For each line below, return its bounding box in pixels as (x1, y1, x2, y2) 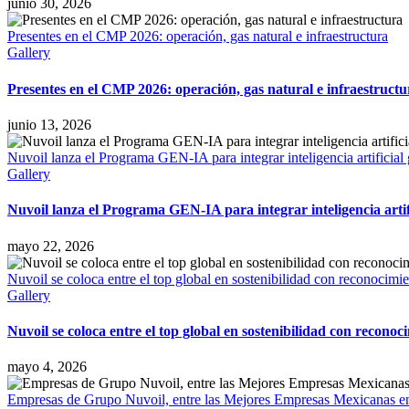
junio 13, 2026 (7, 117, 91, 132)
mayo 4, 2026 (7, 359, 87, 375)
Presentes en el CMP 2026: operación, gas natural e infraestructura (7, 28, 388, 45)
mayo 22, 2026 (7, 237, 94, 254)
